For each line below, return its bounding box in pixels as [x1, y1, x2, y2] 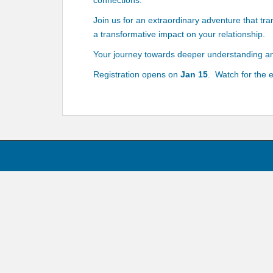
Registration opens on [93, 69, 178, 79]
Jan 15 [178, 69, 208, 79]
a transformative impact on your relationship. [93, 29, 265, 39]
